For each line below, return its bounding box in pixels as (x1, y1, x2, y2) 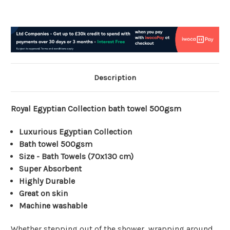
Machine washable (19, 201, 88, 211)
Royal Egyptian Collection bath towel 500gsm (11, 104, 181, 114)
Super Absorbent (19, 164, 82, 174)
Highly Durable (19, 176, 75, 186)
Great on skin (19, 188, 68, 199)
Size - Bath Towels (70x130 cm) (19, 151, 134, 162)
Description (94, 73, 136, 83)
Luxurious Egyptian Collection (19, 127, 132, 137)
